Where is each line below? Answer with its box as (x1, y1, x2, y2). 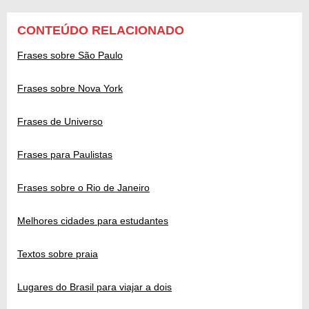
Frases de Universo (17, 116, 103, 128)
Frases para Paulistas (17, 149, 112, 161)
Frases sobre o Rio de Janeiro (17, 182, 150, 194)
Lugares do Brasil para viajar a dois (17, 281, 172, 293)
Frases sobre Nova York (17, 83, 123, 94)
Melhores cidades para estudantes (17, 215, 168, 227)
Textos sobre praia (17, 248, 98, 260)
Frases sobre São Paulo (17, 50, 123, 61)
